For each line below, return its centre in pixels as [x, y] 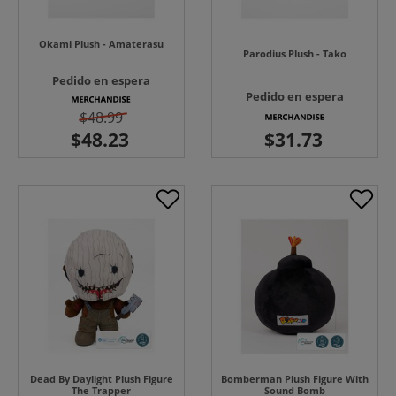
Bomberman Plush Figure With [295, 379]
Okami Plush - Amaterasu [101, 43]
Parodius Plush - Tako [295, 53]
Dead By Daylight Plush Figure [101, 379]
